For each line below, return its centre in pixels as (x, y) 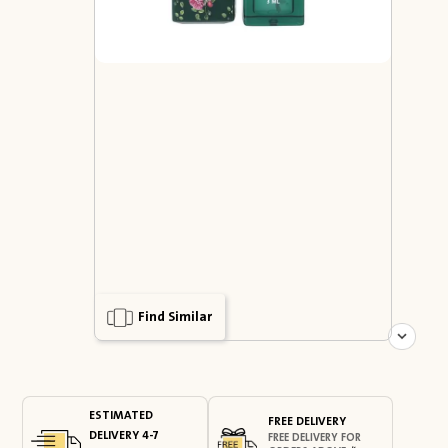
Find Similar (175, 317)
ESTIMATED (121, 415)
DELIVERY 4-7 (124, 435)
